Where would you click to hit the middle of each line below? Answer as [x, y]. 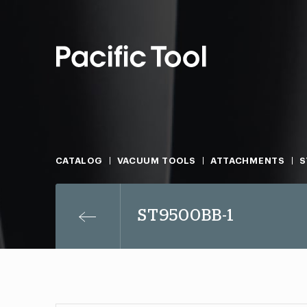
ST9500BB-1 [186, 216]
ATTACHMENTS [247, 161]
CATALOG [79, 161]
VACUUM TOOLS [156, 161]
